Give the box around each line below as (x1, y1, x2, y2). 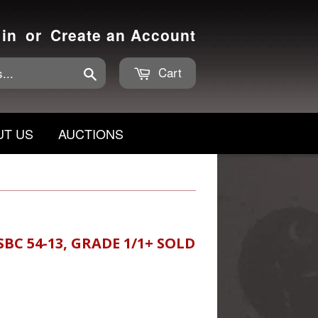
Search (96, 65, 130, 79)
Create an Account (50, 24, 196, 45)
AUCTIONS (58, 124, 124, 143)
